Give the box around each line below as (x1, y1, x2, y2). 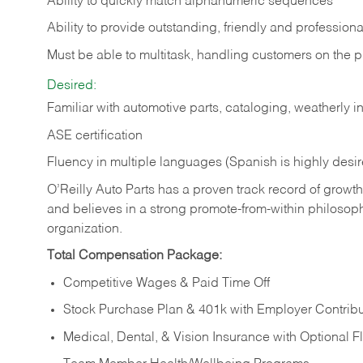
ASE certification (47, 129, 143, 143)
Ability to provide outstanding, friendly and (47, 22, 296, 36)
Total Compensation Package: (47, 250, 222, 263)
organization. (47, 222, 126, 236)
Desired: (47, 79, 96, 93)
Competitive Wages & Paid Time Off (63, 276, 270, 290)
